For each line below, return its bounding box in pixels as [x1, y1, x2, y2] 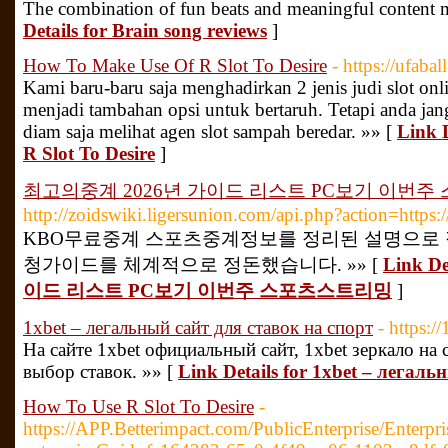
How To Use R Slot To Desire [23, 396, 254, 417]
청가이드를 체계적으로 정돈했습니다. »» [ [23, 254, 383, 275]
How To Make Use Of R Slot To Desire [23, 55, 327, 76]
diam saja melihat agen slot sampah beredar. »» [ [23, 121, 397, 142]
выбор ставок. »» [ [23, 361, 178, 382]
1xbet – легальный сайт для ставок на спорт [23, 317, 373, 338]
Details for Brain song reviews [23, 20, 267, 41]
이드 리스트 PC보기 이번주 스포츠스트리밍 [23, 280, 392, 301]
